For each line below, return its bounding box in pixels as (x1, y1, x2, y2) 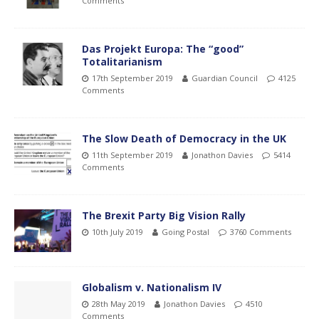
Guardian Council (192, 72, 258, 83)
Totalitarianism (82, 54, 162, 68)
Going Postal (162, 226, 209, 237)
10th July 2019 (92, 226, 143, 237)
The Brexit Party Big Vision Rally (82, 208, 246, 222)
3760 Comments (230, 226, 291, 237)
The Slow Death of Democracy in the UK (82, 131, 286, 145)
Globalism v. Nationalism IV (82, 280, 221, 294)
